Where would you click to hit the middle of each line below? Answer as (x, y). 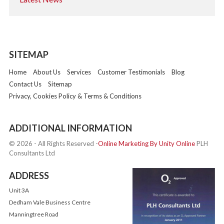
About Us (46, 72)
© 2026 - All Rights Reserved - (53, 144)
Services (79, 72)
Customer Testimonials (131, 72)
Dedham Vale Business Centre (49, 202)
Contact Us (25, 84)
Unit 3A (19, 190)
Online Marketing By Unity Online (146, 144)
